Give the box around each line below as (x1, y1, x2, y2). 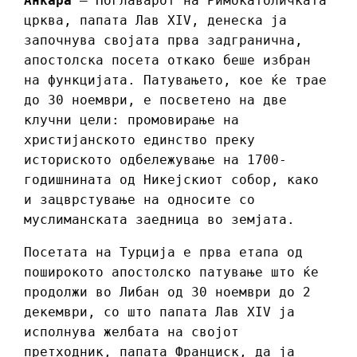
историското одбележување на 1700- (24, 151, 287, 167)
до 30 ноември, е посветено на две (24, 92, 287, 108)
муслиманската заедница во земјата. (24, 211, 295, 227)
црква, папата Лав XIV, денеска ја (24, 12, 287, 28)
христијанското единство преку (24, 131, 255, 147)
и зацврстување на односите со (24, 191, 255, 207)
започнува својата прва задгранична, (24, 32, 303, 48)
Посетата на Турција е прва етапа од (24, 244, 303, 260)
